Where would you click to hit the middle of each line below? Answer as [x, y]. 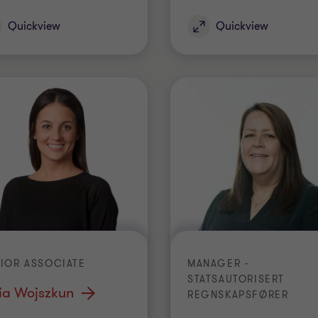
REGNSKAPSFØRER [238, 295]
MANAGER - [218, 264]
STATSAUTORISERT [236, 279]
